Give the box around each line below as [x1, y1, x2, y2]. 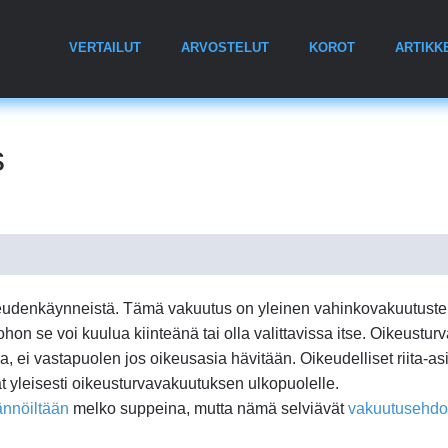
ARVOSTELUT [181, 40, 269, 56]
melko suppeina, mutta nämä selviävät [69, 400, 348, 417]
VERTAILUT [69, 40, 141, 56]
